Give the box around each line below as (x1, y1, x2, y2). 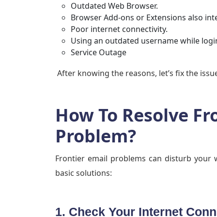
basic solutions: (55, 168, 112, 179)
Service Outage (71, 47, 126, 58)
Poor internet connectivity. (71, 24, 168, 35)
